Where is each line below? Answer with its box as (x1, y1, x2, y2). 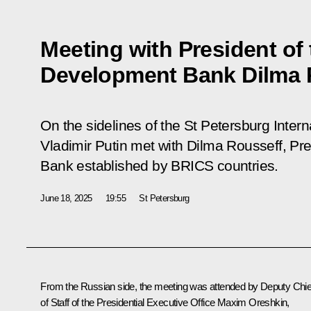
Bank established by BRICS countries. (40, 157, 278, 174)
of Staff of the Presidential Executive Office (40, 296, 217, 308)
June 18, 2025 (40, 192, 92, 203)
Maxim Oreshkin (217, 296, 287, 308)
